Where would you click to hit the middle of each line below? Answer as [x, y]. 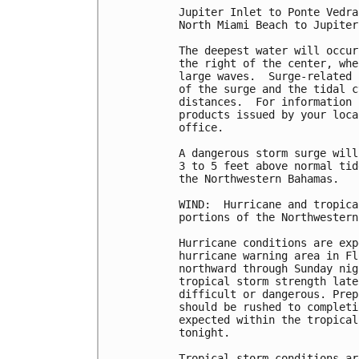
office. [201, 128]
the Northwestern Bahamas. [259, 179]
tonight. [204, 333]
